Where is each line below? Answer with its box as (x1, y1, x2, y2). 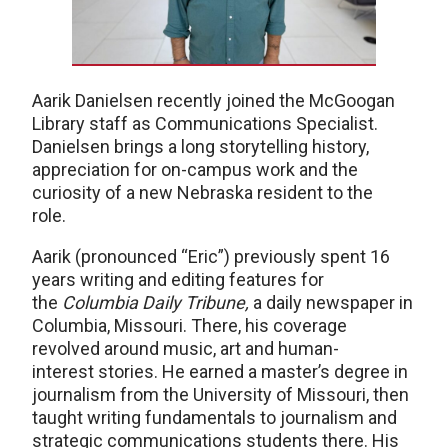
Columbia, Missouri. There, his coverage (32, 315, 347, 337)
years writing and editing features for (32, 269, 324, 291)
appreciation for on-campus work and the (32, 159, 358, 181)
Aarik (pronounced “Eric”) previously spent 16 (32, 246, 390, 268)
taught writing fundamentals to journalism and (32, 407, 397, 429)
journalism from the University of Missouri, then (32, 384, 409, 406)
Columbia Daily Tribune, (62, 292, 253, 314)
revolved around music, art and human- (32, 338, 339, 360)
